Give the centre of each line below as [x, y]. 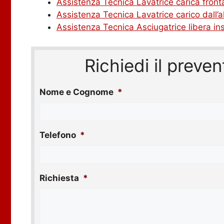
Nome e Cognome [76, 92]
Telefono [58, 135]
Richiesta [59, 178]
